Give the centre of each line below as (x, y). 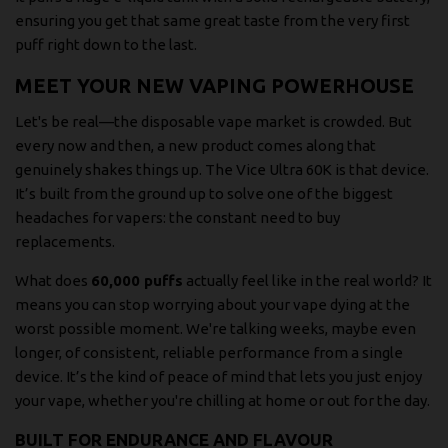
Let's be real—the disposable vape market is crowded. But (213, 121)
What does (53, 280)
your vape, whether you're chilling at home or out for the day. (222, 400)
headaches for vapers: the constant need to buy (177, 217)
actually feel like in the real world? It (307, 280)
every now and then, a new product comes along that (195, 145)
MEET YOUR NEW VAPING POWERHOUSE (214, 85)
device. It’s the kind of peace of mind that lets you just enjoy (218, 376)
